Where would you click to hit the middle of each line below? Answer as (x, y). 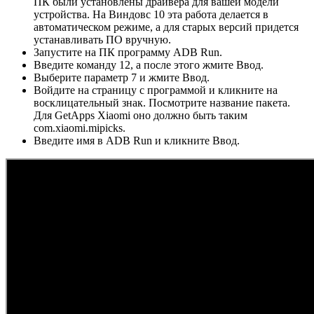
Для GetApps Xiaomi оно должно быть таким (141, 115)
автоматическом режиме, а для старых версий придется (166, 27)
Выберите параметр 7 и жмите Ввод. (122, 77)
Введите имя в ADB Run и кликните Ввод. (137, 140)
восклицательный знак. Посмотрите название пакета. (162, 102)
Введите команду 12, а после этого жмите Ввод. (149, 64)
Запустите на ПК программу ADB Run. (128, 52)
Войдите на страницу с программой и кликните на (156, 90)
